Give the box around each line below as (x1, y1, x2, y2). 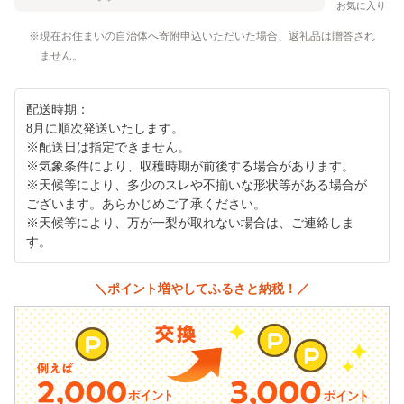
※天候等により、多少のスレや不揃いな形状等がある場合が (26, 178, 367, 192)
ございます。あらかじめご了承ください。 (26, 197, 266, 211)
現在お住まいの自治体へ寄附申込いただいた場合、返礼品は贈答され (40, 29, 375, 42)
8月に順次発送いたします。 (26, 121, 184, 135)
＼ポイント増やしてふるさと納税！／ (95, 280, 309, 296)
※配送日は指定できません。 (26, 140, 190, 154)
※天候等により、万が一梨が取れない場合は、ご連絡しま (26, 216, 354, 230)
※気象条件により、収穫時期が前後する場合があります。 (26, 159, 354, 173)
